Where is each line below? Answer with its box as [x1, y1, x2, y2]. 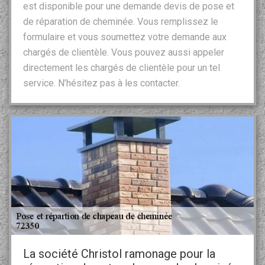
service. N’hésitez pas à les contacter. [23, 77, 180, 89]
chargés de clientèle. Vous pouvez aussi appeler [23, 46, 224, 58]
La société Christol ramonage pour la [23, 246, 215, 261]
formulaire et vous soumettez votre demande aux [23, 31, 227, 43]
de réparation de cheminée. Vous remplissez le [23, 15, 218, 27]
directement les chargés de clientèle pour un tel [23, 62, 220, 73]
